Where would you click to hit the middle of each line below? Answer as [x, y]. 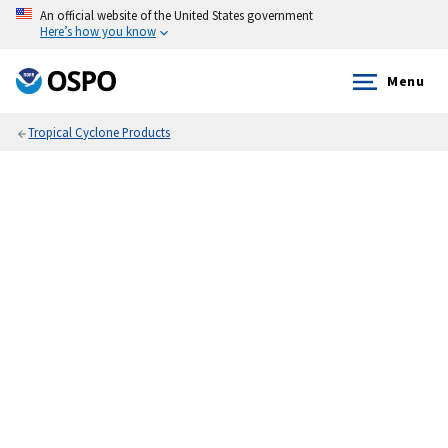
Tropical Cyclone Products [99, 132]
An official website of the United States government [176, 15]
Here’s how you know [98, 31]
